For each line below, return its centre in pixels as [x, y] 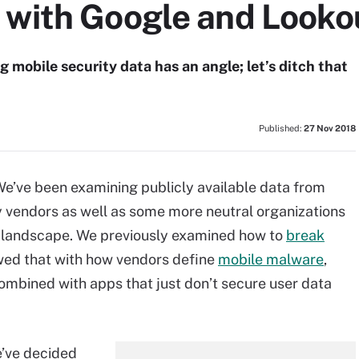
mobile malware [271, 259]
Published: [281, 128]
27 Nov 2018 [330, 128]
